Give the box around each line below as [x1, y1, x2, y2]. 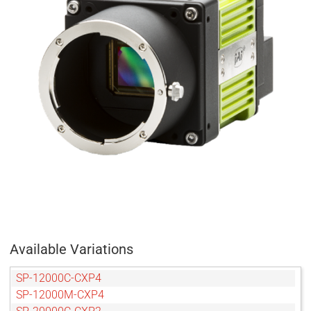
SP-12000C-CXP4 [16, 271, 101, 285]
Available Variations [10, 241, 133, 258]
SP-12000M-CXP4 [16, 288, 104, 302]
